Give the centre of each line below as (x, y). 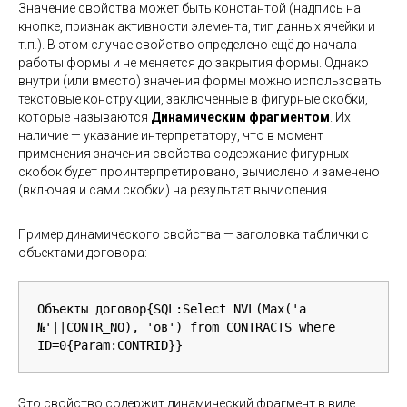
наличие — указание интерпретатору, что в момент (171, 135)
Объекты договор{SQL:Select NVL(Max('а (172, 308)
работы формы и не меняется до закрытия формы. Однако (194, 62)
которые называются (84, 117)
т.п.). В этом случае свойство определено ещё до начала (188, 44)
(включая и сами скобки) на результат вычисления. (174, 189)
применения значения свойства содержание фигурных (184, 153)
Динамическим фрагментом (240, 117)
